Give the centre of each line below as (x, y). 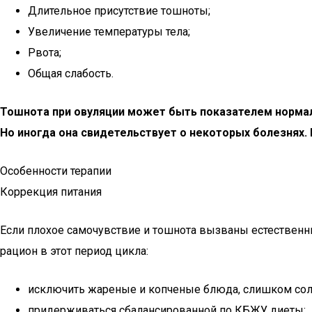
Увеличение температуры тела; (109, 32)
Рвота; (45, 53)
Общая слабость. (71, 73)
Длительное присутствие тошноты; (119, 11)
